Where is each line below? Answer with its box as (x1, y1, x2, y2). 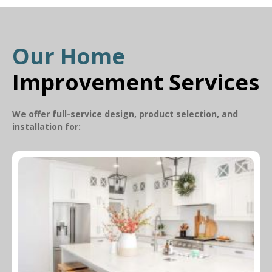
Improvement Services (12, 67, 259, 97)
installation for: (12, 120, 81, 132)
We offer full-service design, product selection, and (12, 107, 238, 120)
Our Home (12, 41, 125, 71)
